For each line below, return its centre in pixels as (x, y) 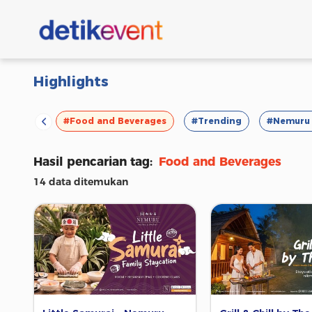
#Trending (217, 121)
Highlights (71, 81)
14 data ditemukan (81, 182)
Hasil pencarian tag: (95, 162)
